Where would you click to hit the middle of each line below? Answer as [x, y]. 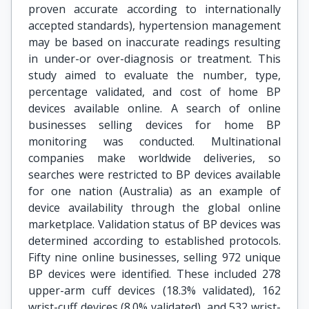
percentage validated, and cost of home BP [154, 92]
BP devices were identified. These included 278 [154, 274]
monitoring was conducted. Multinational [154, 141]
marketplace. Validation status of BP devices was [154, 224]
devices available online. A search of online [154, 108]
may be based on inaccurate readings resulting [154, 42]
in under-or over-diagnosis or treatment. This [154, 59]
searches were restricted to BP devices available [154, 175]
